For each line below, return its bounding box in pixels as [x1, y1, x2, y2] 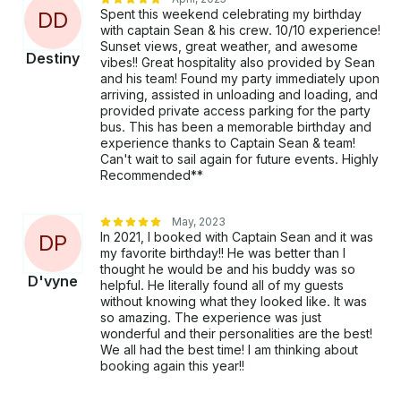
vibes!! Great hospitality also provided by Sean [100, 55, 375, 71]
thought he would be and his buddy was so [100, 261, 355, 277]
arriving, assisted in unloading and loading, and [100, 87, 378, 103]
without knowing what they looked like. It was [100, 294, 367, 310]
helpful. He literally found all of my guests [100, 277, 344, 294]
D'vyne [27, 272, 78, 291]
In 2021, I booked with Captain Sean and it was [100, 229, 373, 245]
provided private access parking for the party [100, 103, 371, 119]
